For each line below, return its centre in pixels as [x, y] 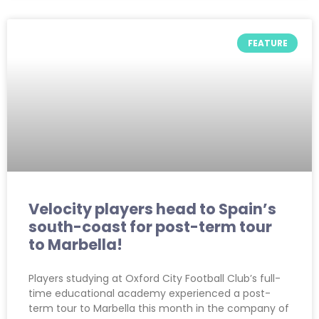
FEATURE [267, 43]
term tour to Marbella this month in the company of [159, 309]
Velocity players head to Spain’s [152, 209]
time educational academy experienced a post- [150, 294]
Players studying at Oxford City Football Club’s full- [155, 279]
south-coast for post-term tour [150, 227]
